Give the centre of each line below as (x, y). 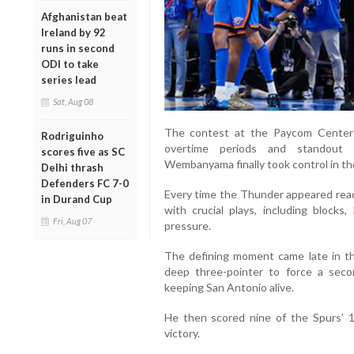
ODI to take (70, 64)
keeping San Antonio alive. (229, 288)
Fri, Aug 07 (72, 220)
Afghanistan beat (84, 16)
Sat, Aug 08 (73, 101)
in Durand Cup (77, 199)
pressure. (187, 226)
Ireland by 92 (73, 32)
